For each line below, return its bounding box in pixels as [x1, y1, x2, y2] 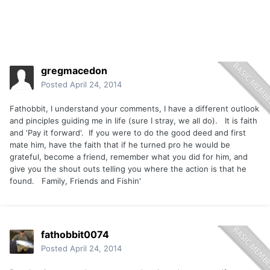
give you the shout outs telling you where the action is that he [10, 164, 246, 174]
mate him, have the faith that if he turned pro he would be [10, 140, 230, 150]
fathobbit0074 [41, 228, 109, 241]
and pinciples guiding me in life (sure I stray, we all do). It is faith [10, 116, 257, 126]
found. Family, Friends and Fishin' [10, 176, 141, 186]
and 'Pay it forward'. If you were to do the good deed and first [10, 128, 246, 138]
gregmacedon [41, 64, 107, 77]
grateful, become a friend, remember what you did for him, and [10, 152, 248, 162]
